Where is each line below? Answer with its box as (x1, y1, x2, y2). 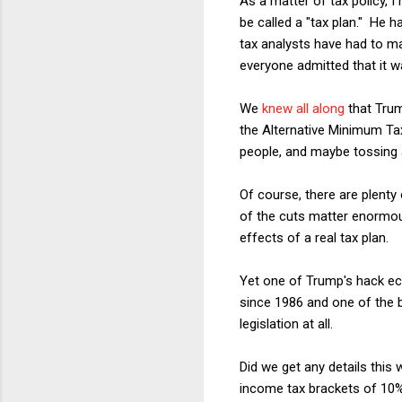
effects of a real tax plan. (240, 229, 389, 246)
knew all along (262, 100, 345, 117)
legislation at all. (240, 315, 333, 332)
